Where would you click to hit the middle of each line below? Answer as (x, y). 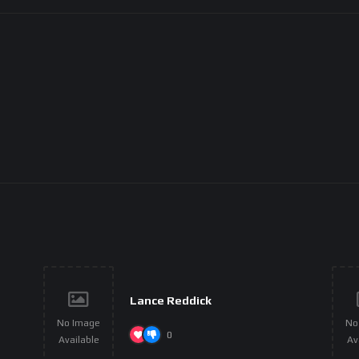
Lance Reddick (171, 300)
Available (79, 340)
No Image (79, 323)
